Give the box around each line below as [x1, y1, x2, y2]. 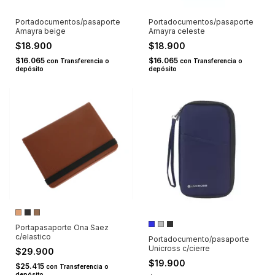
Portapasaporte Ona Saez [15, 223, 109, 233]
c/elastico [15, 232, 51, 242]
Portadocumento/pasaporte [148, 234, 249, 244]
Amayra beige [15, 26, 66, 36]
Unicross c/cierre [148, 244, 210, 254]
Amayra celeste [148, 26, 205, 36]
